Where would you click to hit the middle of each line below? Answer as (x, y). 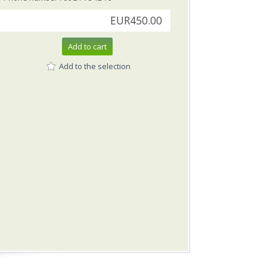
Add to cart (87, 47)
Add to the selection (95, 66)
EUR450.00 (136, 21)
